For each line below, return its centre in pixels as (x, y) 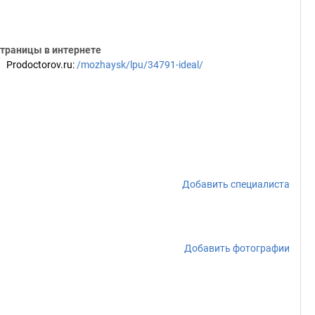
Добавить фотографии (237, 248)
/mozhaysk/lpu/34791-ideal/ (140, 65)
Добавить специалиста (236, 184)
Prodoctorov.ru (39, 65)
